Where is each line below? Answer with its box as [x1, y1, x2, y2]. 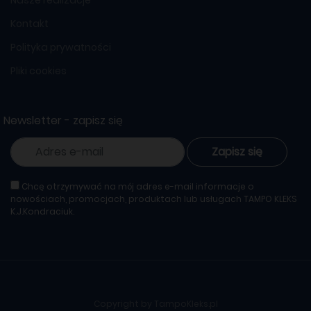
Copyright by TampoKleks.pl [93, 297, 218, 310]
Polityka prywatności [10, 40, 111, 54]
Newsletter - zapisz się [3, 112, 123, 128]
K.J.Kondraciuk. [10, 205, 74, 217]
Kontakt [10, 16, 49, 31]
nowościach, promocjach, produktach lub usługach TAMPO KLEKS [10, 192, 297, 205]
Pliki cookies [10, 63, 67, 78]
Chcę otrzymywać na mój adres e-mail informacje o [22, 180, 254, 192]
